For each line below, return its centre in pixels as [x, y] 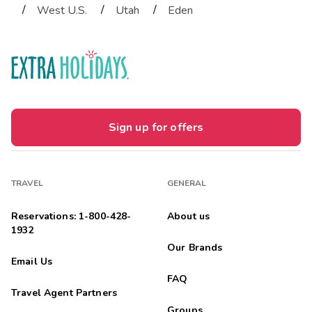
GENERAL [187, 183]
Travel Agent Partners [64, 292]
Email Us [32, 261]
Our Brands [195, 247]
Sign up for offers [156, 127]
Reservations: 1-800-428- [71, 216]
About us [189, 216]
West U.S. [62, 10]
